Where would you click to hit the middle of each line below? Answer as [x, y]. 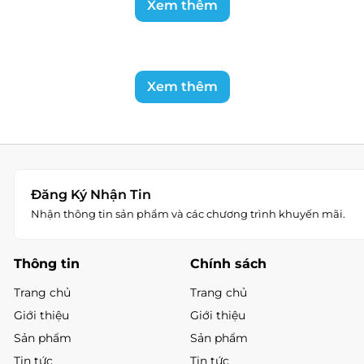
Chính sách [228, 263]
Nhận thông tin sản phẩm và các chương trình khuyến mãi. [188, 213]
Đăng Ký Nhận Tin [91, 194]
